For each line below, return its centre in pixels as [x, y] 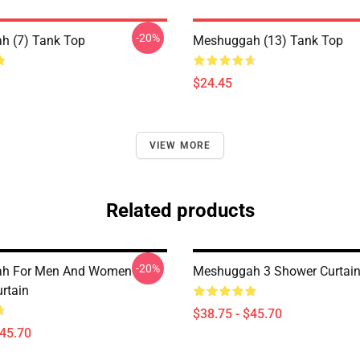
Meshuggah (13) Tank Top [268, 41]
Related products [180, 211]
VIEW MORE [180, 145]
